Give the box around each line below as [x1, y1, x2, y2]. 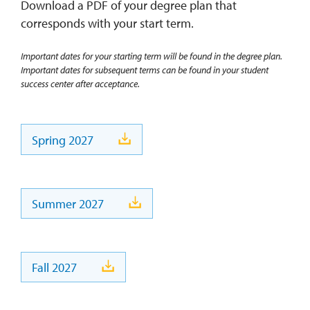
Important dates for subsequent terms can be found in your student [21, 64, 268, 77]
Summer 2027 [32, 196, 104, 212]
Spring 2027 [32, 131, 94, 148]
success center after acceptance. [21, 77, 140, 91]
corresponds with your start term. [21, 15, 194, 32]
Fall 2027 [32, 259, 77, 276]
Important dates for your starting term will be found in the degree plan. [21, 50, 282, 63]
